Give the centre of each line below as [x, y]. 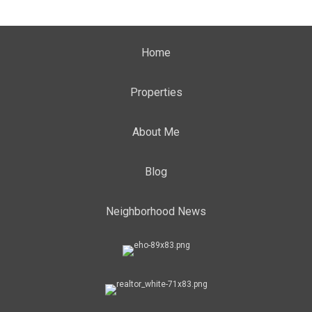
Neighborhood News [156, 211]
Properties [156, 92]
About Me [156, 132]
